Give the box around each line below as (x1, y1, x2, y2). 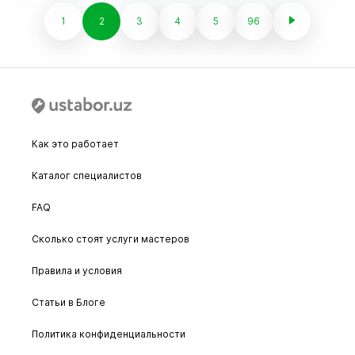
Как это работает (32, 138, 119, 150)
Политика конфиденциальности (32, 328, 185, 340)
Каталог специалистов (32, 170, 142, 181)
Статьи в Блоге (32, 296, 105, 308)
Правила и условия (32, 265, 122, 277)
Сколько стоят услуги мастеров (32, 233, 189, 245)
